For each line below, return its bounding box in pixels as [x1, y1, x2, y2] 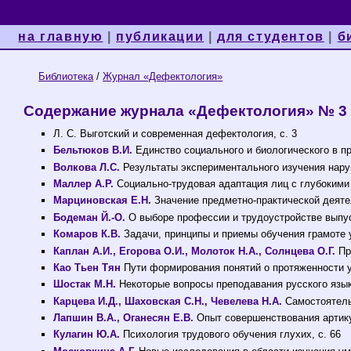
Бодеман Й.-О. [53, 211, 126, 223]
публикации [116, 30, 204, 43]
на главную [18, 30, 103, 43]
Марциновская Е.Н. [53, 194, 152, 207]
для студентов [217, 30, 324, 43]
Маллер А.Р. [53, 177, 114, 190]
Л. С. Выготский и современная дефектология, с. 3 [53, 127, 298, 139]
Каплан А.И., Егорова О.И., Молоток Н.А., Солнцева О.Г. [53, 244, 336, 257]
